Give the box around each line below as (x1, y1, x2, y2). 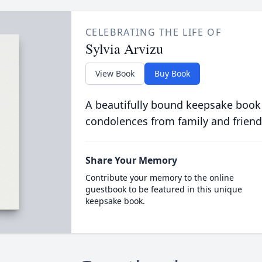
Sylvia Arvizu (85, 39, 163, 58)
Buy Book (154, 68, 190, 79)
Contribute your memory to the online (85, 172, 234, 183)
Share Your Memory (85, 154, 177, 167)
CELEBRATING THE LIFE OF (85, 26, 222, 39)
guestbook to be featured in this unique (85, 184, 242, 195)
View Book (95, 68, 135, 79)
